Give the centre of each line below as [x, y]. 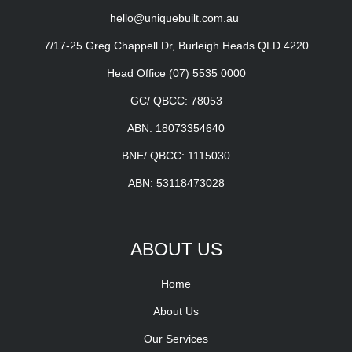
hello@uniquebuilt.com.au [176, 18]
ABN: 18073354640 [176, 128]
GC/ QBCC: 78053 [176, 100]
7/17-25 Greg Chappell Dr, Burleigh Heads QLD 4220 [176, 45]
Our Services [176, 338]
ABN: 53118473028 [176, 183]
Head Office [137, 73]
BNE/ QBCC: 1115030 [176, 155]
